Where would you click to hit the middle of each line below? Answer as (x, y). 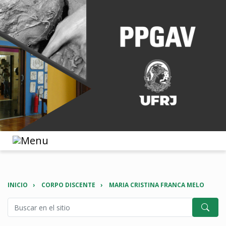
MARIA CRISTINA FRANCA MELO (157, 185)
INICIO (18, 185)
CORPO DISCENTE (68, 185)
